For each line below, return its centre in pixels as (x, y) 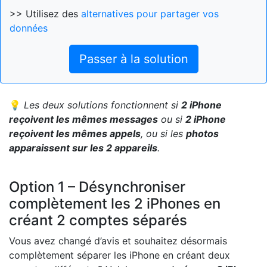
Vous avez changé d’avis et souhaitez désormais (118, 240)
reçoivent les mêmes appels (75, 133)
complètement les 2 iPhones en (115, 203)
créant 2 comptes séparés (98, 220)
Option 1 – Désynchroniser (97, 187)
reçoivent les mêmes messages (83, 119)
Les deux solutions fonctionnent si (103, 105)
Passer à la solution (133, 59)
